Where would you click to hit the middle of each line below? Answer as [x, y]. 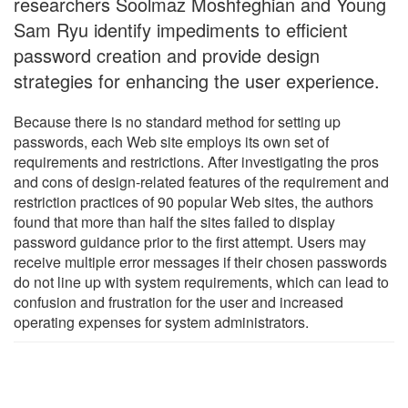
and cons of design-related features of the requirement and [201, 181]
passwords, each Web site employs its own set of [171, 141]
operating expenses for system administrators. [161, 321]
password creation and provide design [167, 55]
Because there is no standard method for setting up [177, 121]
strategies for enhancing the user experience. [197, 80]
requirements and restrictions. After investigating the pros [196, 161]
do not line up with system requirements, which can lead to [201, 281]
